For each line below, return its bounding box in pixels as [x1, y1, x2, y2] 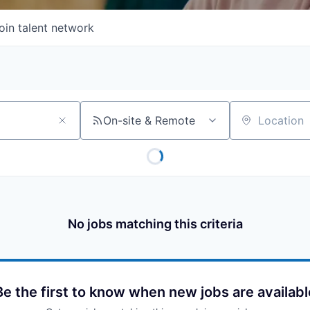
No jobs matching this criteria [67, 217, 243, 231]
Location [229, 119, 275, 134]
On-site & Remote [103, 113, 195, 127]
